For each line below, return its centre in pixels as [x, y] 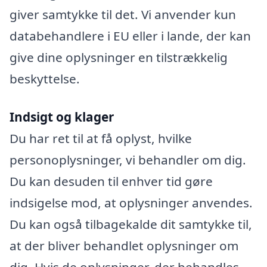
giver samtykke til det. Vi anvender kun [123, 15]
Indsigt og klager [62, 117]
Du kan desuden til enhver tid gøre [111, 181]
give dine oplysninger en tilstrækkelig [119, 58]
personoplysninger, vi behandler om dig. [128, 159]
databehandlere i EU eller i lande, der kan [130, 36]
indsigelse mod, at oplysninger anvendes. [131, 202]
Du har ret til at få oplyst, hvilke [101, 138]
